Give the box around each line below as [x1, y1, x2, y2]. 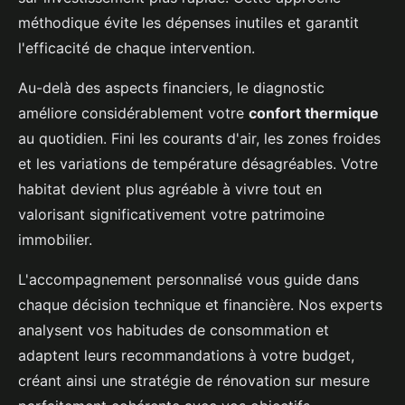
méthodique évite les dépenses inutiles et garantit [18, 14, 359, 33]
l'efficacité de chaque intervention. [18, 39, 255, 58]
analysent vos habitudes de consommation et [18, 321, 329, 340]
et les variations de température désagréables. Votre [18, 155, 378, 174]
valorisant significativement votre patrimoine [18, 205, 325, 224]
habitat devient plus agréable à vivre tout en [18, 180, 322, 199]
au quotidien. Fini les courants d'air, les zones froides [18, 129, 381, 148]
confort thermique [249, 104, 379, 123]
